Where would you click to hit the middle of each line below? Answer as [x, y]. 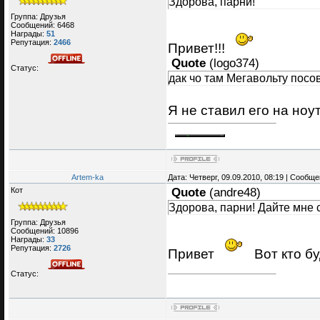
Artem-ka [87, 177]
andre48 [235, 193]
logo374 [234, 64]
